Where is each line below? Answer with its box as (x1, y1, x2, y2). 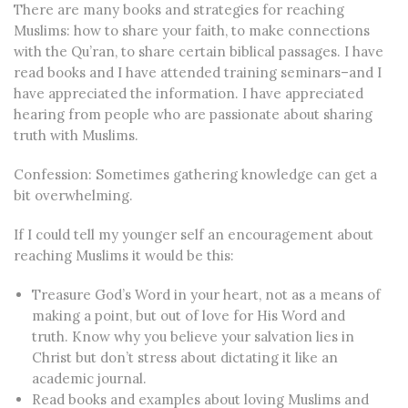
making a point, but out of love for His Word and (32, 307, 345, 324)
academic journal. (32, 370, 147, 387)
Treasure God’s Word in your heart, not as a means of (32, 286, 381, 303)
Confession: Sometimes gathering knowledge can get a (14, 166, 377, 183)
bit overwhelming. (14, 187, 133, 204)
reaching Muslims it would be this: (14, 247, 234, 264)
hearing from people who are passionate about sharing (14, 106, 372, 123)
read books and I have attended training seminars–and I (14, 64, 382, 81)
